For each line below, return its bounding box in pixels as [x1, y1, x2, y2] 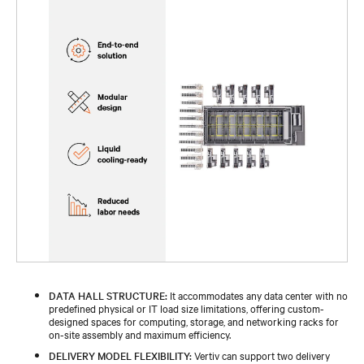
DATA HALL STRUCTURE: [49, 287, 167, 302]
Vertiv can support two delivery [192, 347, 330, 362]
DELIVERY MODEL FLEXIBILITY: [49, 347, 192, 362]
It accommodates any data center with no [167, 287, 348, 302]
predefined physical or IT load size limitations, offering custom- [49, 300, 324, 315]
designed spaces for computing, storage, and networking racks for [49, 313, 339, 328]
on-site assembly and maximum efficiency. [49, 326, 231, 341]
